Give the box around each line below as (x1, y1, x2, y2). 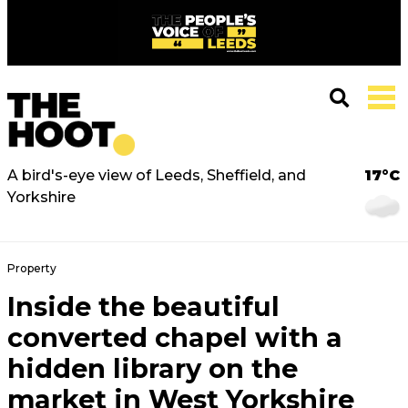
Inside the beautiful (7, 291, 280, 322)
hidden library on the (7, 352, 298, 384)
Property (7, 261, 56, 275)
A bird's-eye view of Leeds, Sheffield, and (7, 167, 306, 184)
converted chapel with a (7, 321, 342, 353)
